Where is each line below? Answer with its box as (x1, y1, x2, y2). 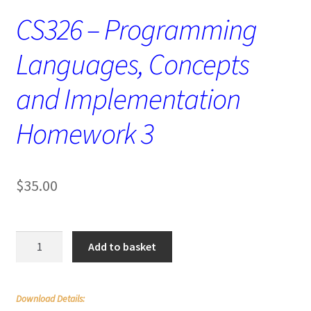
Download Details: (15, 292, 85, 305)
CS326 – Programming (15, 10, 257, 47)
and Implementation (15, 80, 240, 117)
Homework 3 (15, 115, 153, 151)
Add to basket (88, 239, 157, 253)
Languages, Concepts (15, 45, 249, 82)
